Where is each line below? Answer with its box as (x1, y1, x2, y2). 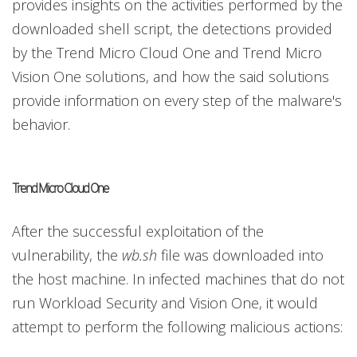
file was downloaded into (157, 245, 324, 265)
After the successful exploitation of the (12, 222, 264, 241)
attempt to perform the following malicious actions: (12, 317, 343, 337)
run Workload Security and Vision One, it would (12, 293, 318, 313)
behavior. (12, 115, 70, 135)
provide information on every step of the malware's (12, 91, 342, 111)
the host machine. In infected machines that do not (12, 269, 344, 289)
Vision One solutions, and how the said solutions (12, 67, 329, 87)
